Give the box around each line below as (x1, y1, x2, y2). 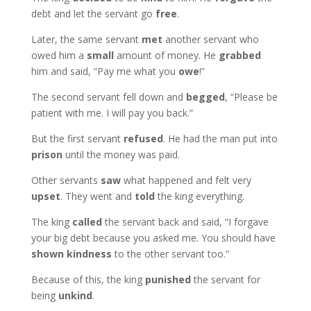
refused (123, 132, 163, 145)
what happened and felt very (120, 174, 251, 187)
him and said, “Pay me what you (31, 65, 178, 78)
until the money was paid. (62, 148, 180, 161)
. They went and (60, 190, 135, 203)
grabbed (218, 49, 261, 62)
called (72, 215, 102, 228)
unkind (58, 289, 92, 302)
